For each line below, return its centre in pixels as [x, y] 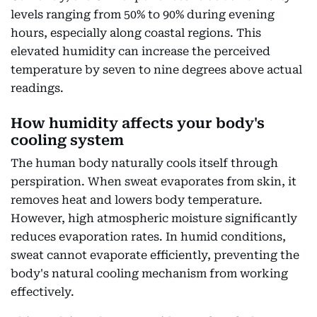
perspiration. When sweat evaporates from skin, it [154, 181]
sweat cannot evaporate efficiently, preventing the [155, 255]
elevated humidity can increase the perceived [140, 51]
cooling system [67, 140]
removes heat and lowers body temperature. [137, 200]
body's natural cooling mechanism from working [149, 273]
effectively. [42, 292]
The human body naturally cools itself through [144, 163]
